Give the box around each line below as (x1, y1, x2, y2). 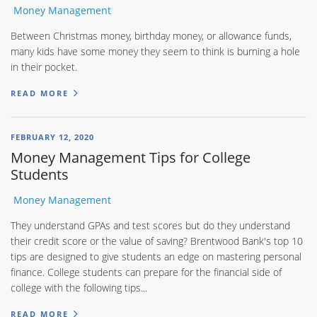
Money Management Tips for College (11, 146, 250, 167)
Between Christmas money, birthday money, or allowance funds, (11, 29, 292, 43)
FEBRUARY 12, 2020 (11, 131, 94, 142)
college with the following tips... (11, 280, 147, 294)
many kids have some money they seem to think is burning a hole (11, 45, 300, 59)
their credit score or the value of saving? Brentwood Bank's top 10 (11, 234, 303, 248)
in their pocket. (11, 60, 77, 74)
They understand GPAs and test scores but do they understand (11, 218, 290, 232)
